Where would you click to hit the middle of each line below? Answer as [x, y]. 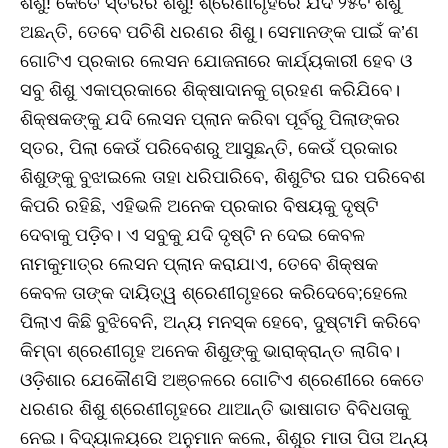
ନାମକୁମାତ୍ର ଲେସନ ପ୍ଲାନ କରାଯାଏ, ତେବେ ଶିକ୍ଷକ [199, 264]
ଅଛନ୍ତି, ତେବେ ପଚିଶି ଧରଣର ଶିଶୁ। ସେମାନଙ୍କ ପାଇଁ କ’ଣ [219, 32]
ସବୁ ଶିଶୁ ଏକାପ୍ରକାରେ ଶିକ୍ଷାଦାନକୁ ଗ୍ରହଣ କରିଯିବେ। [210, 90]
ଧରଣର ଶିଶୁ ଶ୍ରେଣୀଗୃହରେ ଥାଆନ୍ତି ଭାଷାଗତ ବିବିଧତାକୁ [214, 409]
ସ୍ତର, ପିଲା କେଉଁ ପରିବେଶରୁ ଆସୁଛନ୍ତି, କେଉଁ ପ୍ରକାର [209, 148]
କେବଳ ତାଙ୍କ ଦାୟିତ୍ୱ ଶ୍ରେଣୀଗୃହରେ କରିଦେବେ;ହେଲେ [214, 293]
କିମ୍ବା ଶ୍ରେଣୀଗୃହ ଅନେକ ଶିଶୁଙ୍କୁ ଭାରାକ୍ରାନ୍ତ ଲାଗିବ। [210, 351]
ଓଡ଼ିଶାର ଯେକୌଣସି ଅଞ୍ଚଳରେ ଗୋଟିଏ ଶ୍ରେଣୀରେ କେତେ [222, 380]
